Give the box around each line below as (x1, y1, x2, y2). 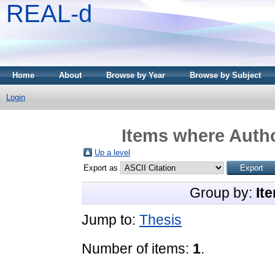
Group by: (189, 184, 256, 201)
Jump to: (82, 211, 139, 228)
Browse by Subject (190, 71, 261, 80)
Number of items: (82, 240, 193, 257)
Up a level (95, 147, 130, 157)
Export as (83, 163, 120, 172)
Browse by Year (106, 71, 165, 80)
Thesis (139, 211, 182, 228)
